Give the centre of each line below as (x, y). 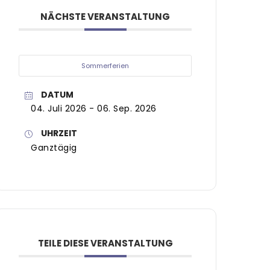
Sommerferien (105, 66)
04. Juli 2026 (59, 109)
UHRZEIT (59, 133)
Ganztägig (54, 147)
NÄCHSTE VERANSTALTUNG (105, 17)
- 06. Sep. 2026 (121, 109)
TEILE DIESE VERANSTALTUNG (105, 243)
